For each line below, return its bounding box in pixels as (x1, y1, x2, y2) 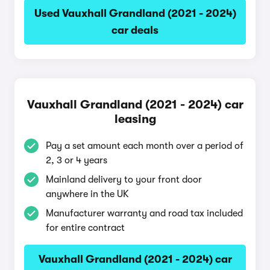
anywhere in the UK (46, 189, 129, 199)
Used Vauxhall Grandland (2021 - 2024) (34, 7, 236, 19)
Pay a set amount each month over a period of (46, 140, 243, 151)
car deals (111, 24, 159, 36)
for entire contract (46, 222, 125, 233)
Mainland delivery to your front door (46, 174, 202, 185)
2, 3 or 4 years (46, 155, 107, 166)
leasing (114, 112, 156, 126)
